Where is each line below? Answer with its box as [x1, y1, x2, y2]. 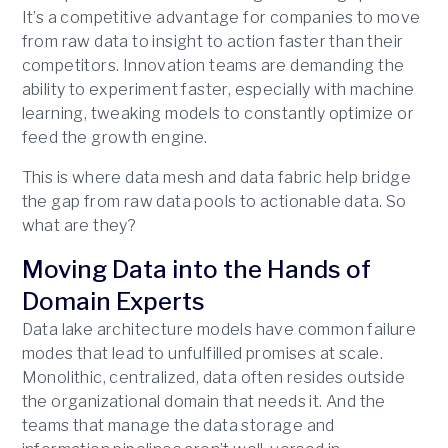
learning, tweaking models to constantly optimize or [21, 104, 414, 124]
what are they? [21, 216, 137, 236]
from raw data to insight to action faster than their [21, 32, 404, 52]
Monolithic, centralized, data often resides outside [21, 368, 405, 388]
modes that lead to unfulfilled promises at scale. [21, 344, 384, 364]
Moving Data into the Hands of [21, 255, 371, 285]
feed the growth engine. [21, 128, 208, 148]
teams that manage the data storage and [21, 416, 335, 436]
